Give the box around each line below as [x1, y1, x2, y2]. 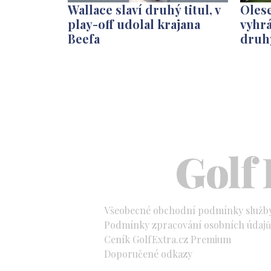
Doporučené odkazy [104, 247, 192, 261]
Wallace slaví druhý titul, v [68, 1, 220, 18]
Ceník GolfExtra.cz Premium [104, 233, 231, 246]
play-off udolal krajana [68, 16, 200, 33]
